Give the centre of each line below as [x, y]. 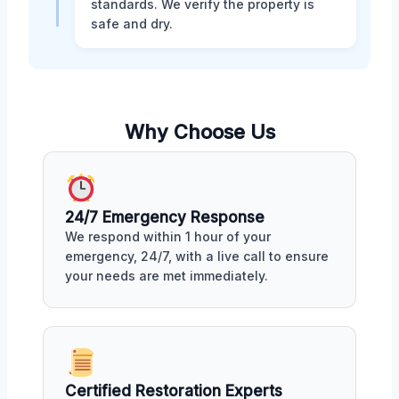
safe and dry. [132, 23]
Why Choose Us [199, 131]
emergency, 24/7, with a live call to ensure [197, 256]
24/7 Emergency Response [165, 217]
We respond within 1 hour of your [168, 236]
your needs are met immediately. [167, 275]
